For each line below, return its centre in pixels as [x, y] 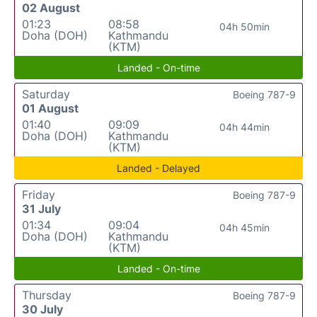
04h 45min [245, 227]
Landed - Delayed [158, 168]
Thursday [47, 295]
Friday [39, 194]
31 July [41, 208]
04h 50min [245, 26]
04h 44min [245, 127]
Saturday [46, 94]
